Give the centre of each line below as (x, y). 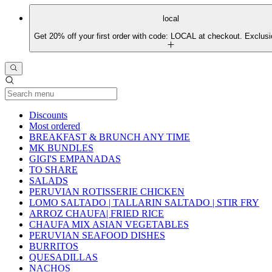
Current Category (100, 115)
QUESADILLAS (63, 257)
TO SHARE (53, 170)
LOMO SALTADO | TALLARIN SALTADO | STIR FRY (144, 203)
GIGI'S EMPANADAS (75, 159)
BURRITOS (54, 246)
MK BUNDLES (61, 148)
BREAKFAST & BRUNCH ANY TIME (110, 137)
